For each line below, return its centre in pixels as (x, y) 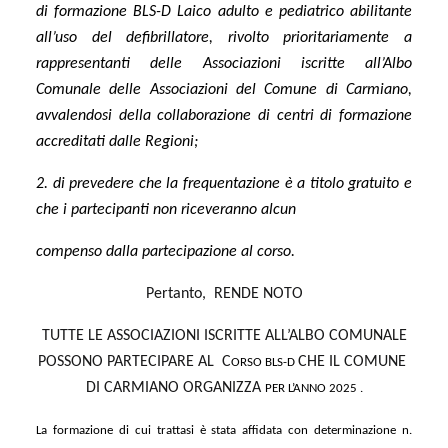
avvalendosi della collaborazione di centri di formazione (224, 115)
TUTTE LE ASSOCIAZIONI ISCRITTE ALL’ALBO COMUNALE (224, 335)
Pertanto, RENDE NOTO (224, 293)
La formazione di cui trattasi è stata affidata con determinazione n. (224, 430)
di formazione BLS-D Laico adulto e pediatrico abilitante (224, 11)
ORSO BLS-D (264, 362)
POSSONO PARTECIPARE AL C (134, 361)
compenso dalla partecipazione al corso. (165, 251)
